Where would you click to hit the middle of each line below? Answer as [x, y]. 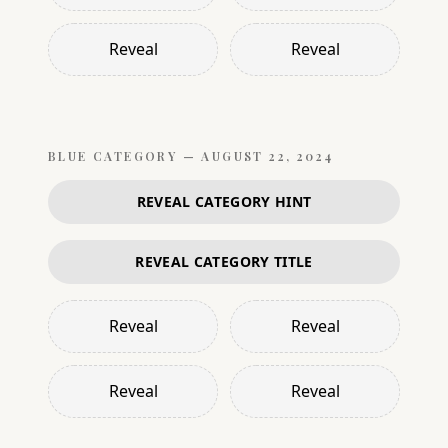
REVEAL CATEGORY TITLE [224, 261]
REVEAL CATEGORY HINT [224, 201]
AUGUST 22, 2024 [267, 156]
